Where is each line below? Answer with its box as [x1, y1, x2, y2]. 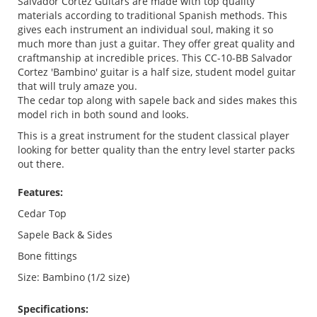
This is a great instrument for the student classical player [18, 128, 289, 142]
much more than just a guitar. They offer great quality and [18, 36, 295, 50]
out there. [18, 156, 67, 171]
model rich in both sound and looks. [18, 107, 192, 121]
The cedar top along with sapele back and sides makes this [18, 93, 297, 107]
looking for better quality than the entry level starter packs [18, 142, 295, 156]
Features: [18, 185, 63, 199]
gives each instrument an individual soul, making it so [18, 22, 273, 36]
